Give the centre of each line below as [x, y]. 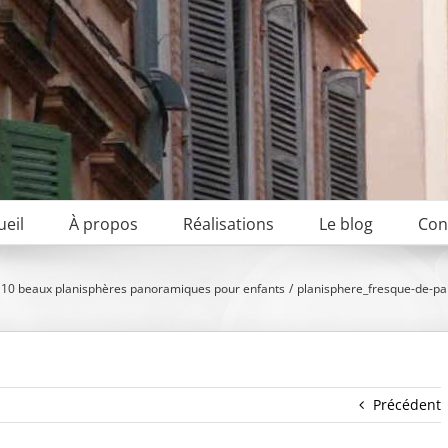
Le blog [346, 224]
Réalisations [228, 224]
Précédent [407, 404]
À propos [103, 224]
